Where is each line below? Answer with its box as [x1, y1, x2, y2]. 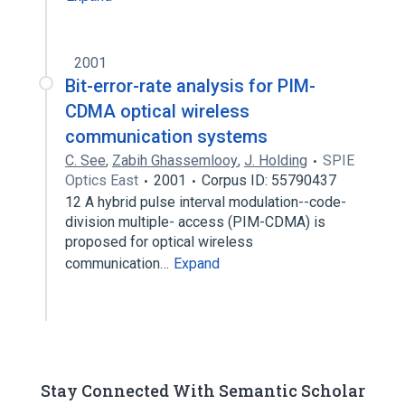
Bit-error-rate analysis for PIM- [65, 75, 316, 97]
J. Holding [244, 152, 307, 169]
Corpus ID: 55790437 [202, 172, 336, 189]
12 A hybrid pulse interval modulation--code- [65, 193, 346, 211]
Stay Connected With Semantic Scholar [40, 379, 365, 401]
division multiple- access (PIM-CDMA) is [65, 213, 325, 231]
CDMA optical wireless [65, 100, 250, 122]
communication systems [65, 126, 268, 147]
